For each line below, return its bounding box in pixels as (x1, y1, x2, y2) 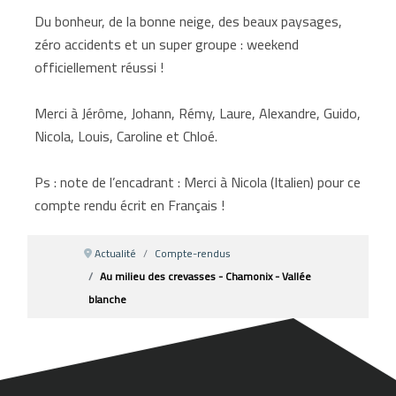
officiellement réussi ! (34, 53, 164, 80)
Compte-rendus (155, 242, 232, 263)
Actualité (95, 242, 137, 263)
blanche (88, 288, 127, 309)
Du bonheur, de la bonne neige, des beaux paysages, (34, 7, 343, 34)
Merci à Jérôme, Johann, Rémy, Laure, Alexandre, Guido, (34, 99, 362, 126)
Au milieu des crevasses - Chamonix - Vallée (100, 265, 312, 286)
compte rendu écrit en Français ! (34, 191, 225, 218)
